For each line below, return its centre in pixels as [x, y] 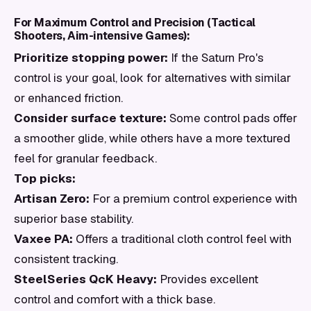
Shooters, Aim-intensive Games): [102, 36]
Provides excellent [208, 279]
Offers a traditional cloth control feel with [182, 239]
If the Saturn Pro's [216, 58]
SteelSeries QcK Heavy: [85, 279]
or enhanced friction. [68, 98]
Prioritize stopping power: [91, 58]
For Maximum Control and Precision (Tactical [135, 23]
